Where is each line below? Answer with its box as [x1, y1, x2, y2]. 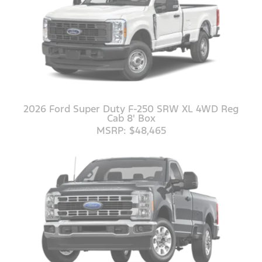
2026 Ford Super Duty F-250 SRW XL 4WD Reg [23, 102, 239, 115]
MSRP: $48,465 [96, 123, 166, 137]
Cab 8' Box [106, 111, 156, 125]
